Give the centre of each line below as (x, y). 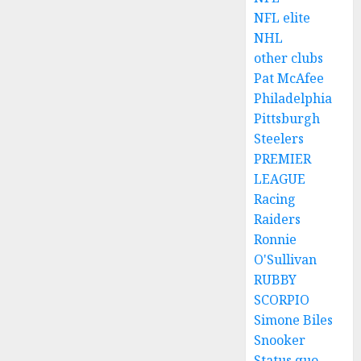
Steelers (279, 139)
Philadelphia (293, 98)
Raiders (278, 219)
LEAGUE (280, 179)
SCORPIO (282, 300)
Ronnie (276, 239)
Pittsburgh (287, 118)
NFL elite (282, 18)
